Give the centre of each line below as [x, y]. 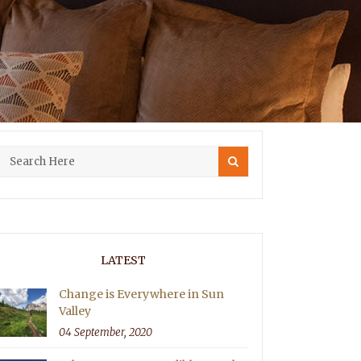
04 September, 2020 [106, 332]
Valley [75, 311]
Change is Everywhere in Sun [142, 294]
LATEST [123, 260]
